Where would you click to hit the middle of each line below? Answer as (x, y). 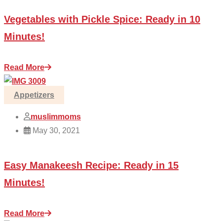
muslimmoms (56, 117)
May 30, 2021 (55, 131)
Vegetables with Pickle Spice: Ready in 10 (102, 19)
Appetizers (34, 95)
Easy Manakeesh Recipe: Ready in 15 (91, 166)
